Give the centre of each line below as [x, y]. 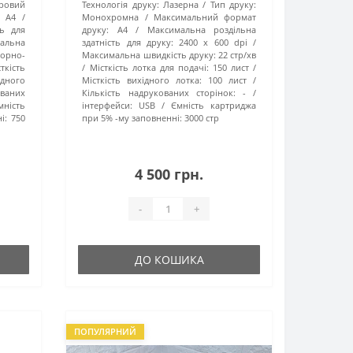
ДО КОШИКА [169, 260]
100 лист [228, 80]
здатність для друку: [128, 43]
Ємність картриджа [214, 106]
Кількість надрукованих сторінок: [159, 93]
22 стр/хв [237, 55]
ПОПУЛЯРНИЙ [106, 332]
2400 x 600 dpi [213, 43]
